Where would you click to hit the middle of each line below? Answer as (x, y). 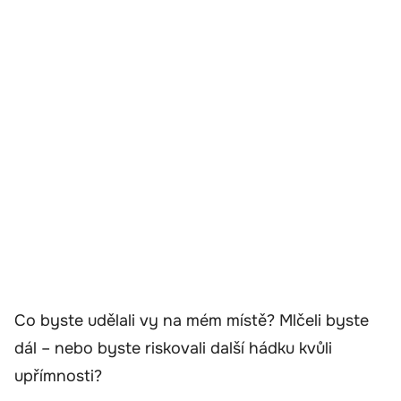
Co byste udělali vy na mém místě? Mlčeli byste (192, 321)
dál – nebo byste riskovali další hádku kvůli (173, 349)
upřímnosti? (58, 376)
